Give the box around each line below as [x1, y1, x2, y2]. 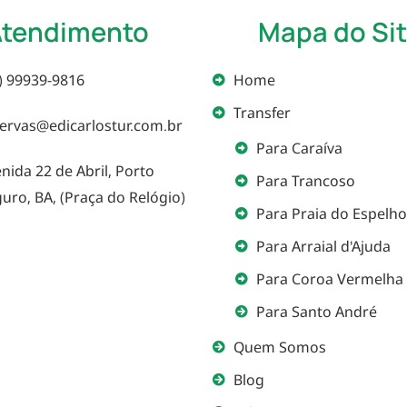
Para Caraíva [255, 137, 342, 158]
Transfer [233, 102, 291, 123]
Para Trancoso [255, 170, 355, 191]
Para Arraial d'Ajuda [255, 235, 391, 256]
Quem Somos [233, 336, 326, 357]
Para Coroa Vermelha [255, 268, 403, 289]
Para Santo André [255, 301, 377, 322]
